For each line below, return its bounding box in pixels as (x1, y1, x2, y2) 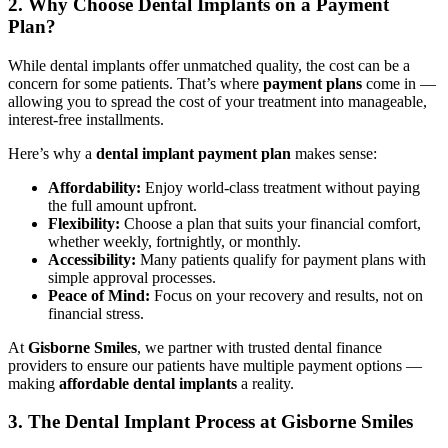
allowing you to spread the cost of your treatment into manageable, (8, 92, 427, 110)
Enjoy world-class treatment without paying (141, 178, 420, 196)
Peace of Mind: (48, 286, 150, 304)
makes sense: (291, 144, 377, 162)
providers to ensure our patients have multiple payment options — (8, 356, 422, 374)
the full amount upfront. (48, 196, 197, 214)
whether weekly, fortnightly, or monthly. (48, 232, 301, 250)
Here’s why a (8, 144, 96, 162)
